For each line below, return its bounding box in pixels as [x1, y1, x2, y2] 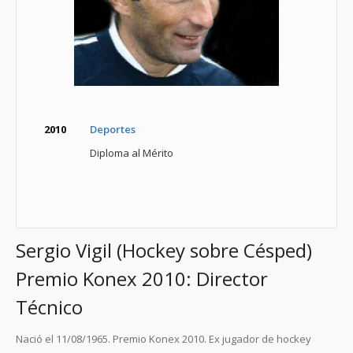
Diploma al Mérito [90, 146, 173, 160]
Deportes [90, 122, 136, 136]
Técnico [16, 294, 83, 320]
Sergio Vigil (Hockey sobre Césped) [16, 237, 312, 263]
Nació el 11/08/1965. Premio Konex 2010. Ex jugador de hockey [16, 332, 311, 346]
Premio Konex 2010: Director [16, 266, 268, 292]
